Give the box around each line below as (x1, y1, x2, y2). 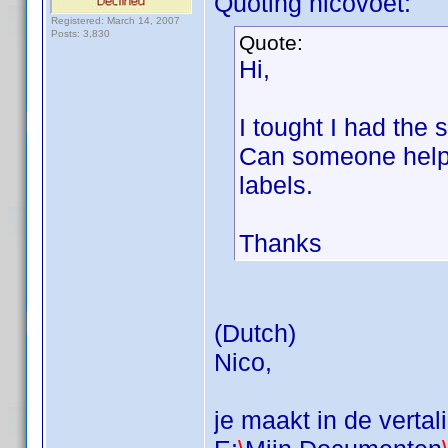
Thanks (239, 229, 322, 257)
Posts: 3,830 (51, 28, 110, 39)
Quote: (239, 31, 303, 54)
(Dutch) (214, 319, 296, 347)
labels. (239, 171, 313, 199)
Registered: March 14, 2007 (51, 15, 180, 26)
